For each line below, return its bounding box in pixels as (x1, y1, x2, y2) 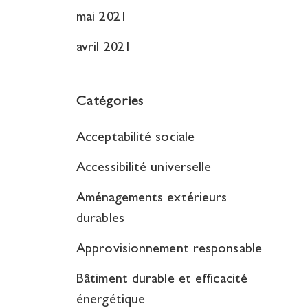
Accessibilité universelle (76, 162, 212, 175)
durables (76, 212, 124, 226)
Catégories (76, 96, 144, 109)
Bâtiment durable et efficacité (76, 273, 248, 287)
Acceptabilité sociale (76, 131, 195, 145)
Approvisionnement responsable (76, 243, 262, 256)
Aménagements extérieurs (76, 192, 228, 206)
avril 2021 (76, 41, 131, 55)
